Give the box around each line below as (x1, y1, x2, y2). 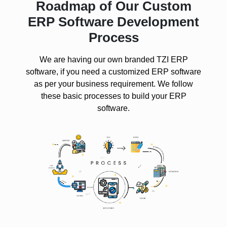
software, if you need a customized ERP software (26, 67, 201, 77)
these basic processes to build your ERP (41, 92, 186, 101)
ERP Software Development (28, 14, 199, 30)
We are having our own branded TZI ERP (39, 55, 188, 64)
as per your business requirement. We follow (34, 80, 193, 89)
